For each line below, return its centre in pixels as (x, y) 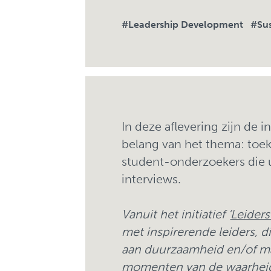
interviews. (151, 179)
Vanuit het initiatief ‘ (176, 214)
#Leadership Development (182, 24)
